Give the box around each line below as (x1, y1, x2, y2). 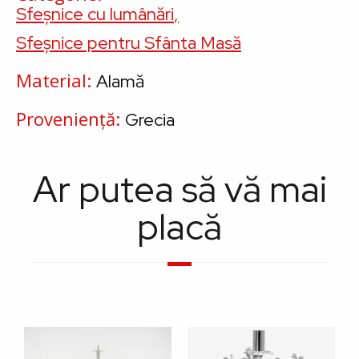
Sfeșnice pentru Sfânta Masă (16, 30, 241, 54)
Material (16, 67, 87, 92)
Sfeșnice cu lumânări (16, 2, 174, 26)
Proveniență (16, 106, 115, 131)
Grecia (125, 107, 175, 131)
